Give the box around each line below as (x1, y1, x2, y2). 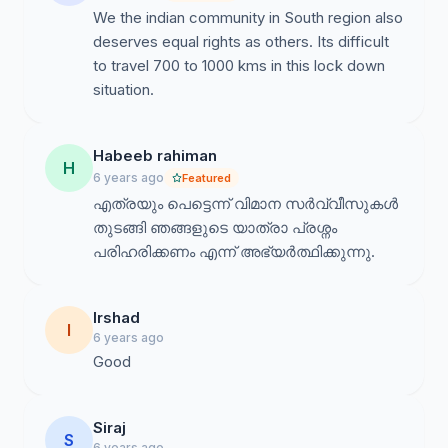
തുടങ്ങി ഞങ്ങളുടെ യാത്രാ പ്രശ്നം (93, 218, 337, 237)
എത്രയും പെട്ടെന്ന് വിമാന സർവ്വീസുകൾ (93, 194, 398, 213)
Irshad (93, 308, 140, 327)
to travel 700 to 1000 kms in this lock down (93, 56, 385, 75)
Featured (182, 171, 231, 185)
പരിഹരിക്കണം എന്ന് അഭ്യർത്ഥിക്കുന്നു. (93, 242, 375, 261)
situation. (93, 80, 154, 99)
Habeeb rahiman (93, 146, 217, 165)
